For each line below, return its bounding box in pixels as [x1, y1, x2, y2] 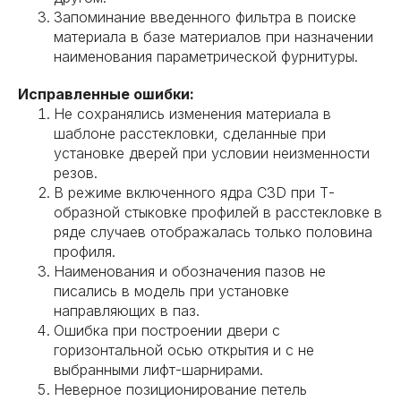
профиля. [54, 243, 115, 260]
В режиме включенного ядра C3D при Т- [54, 183, 335, 201]
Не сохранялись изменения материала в [54, 105, 331, 123]
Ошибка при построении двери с [54, 321, 280, 339]
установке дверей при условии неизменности [54, 144, 370, 162]
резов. [54, 164, 98, 182]
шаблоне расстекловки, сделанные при [54, 124, 326, 142]
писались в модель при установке [54, 282, 289, 300]
